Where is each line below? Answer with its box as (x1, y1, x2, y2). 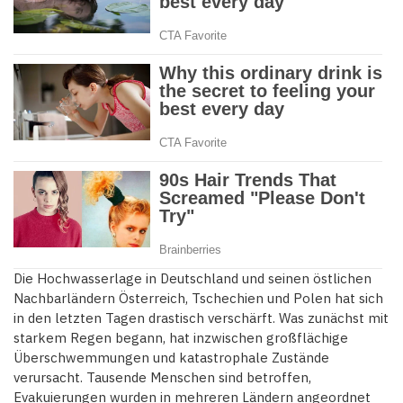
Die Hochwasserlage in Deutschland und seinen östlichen (13, 270, 372, 288)
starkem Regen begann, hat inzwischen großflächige (13, 329, 348, 347)
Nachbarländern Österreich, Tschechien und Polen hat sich (13, 290, 383, 308)
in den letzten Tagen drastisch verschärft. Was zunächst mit (13, 309, 389, 327)
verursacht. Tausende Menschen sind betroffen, (13, 369, 311, 387)
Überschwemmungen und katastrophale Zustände (13, 349, 329, 367)
